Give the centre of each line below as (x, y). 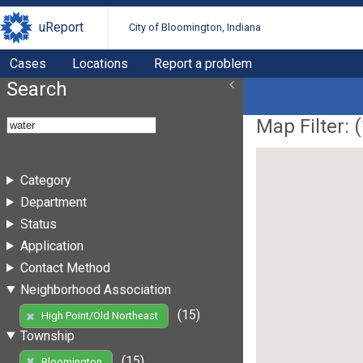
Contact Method (65, 267)
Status (38, 224)
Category (45, 180)
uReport (61, 28)
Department (53, 202)
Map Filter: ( (309, 126)
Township (47, 335)
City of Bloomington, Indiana (195, 28)
